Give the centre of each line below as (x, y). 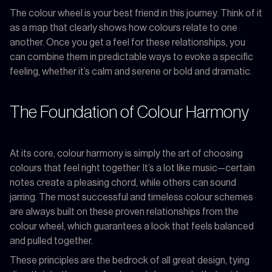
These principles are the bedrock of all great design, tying (130, 260)
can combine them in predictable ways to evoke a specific (131, 57)
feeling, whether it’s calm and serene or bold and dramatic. (131, 71)
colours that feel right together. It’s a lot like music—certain (132, 168)
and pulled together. (51, 241)
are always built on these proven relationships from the (124, 212)
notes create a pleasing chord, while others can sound (123, 182)
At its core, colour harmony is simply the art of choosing (126, 153)
